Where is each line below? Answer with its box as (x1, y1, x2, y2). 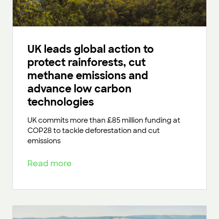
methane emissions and (27, 69, 148, 83)
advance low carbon (27, 82, 131, 96)
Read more (27, 158, 76, 169)
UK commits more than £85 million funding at (27, 116, 180, 125)
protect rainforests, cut (27, 56, 146, 69)
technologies (27, 95, 96, 109)
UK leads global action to (27, 43, 154, 56)
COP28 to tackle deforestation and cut (27, 126, 160, 135)
